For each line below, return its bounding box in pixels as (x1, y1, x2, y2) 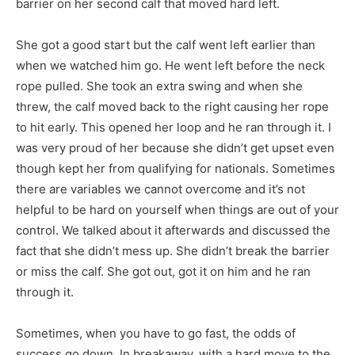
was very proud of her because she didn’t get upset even (16, 140, 334, 156)
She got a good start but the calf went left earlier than (16, 37, 315, 53)
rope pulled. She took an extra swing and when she (16, 78, 303, 94)
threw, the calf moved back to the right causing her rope (16, 99, 329, 115)
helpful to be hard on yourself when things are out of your (16, 202, 339, 218)
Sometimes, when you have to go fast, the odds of (16, 326, 296, 342)
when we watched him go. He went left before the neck (16, 58, 325, 74)
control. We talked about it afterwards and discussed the (16, 223, 330, 239)
